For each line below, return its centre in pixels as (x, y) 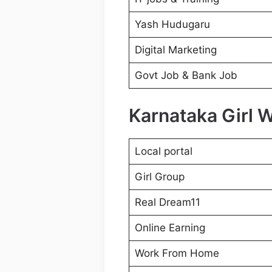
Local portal (163, 151)
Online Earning (170, 227)
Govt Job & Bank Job (186, 76)
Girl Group (159, 176)
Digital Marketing (175, 50)
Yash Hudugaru (172, 25)
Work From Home (177, 253)
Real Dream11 (167, 202)
